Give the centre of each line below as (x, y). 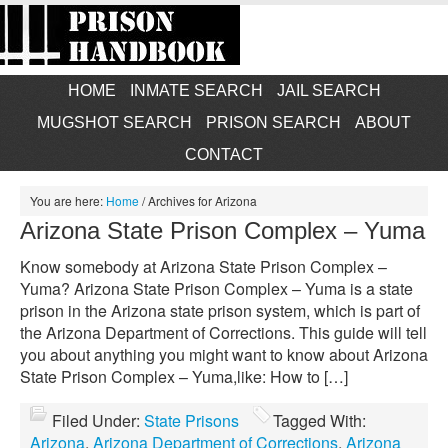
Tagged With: (319, 420)
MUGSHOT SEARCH (114, 122)
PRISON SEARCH (273, 122)
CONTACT (224, 154)
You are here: (68, 200)
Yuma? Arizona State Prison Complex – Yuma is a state (216, 288)
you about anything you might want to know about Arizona (224, 354)
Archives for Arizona (201, 200)
